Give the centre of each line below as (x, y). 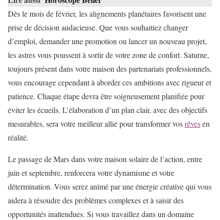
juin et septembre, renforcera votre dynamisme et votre (91, 173)
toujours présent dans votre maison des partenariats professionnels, (110, 69)
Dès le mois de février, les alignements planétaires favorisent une (107, 14)
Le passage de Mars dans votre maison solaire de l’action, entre (105, 159)
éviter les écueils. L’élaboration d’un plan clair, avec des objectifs (108, 110)
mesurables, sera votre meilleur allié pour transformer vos (96, 124)
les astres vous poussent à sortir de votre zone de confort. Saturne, (109, 55)
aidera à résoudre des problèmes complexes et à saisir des (96, 200)
